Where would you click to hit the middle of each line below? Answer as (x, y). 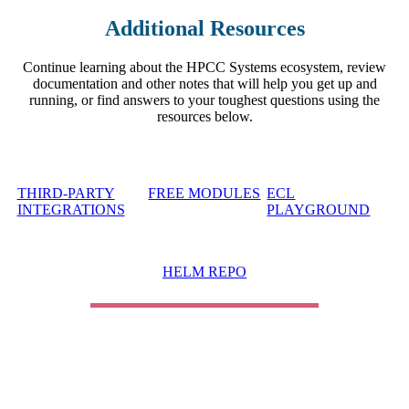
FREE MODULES (204, 194)
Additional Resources (204, 29)
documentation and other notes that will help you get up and (204, 84)
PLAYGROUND (319, 210)
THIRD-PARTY (66, 194)
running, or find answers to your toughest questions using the (204, 100)
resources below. (204, 117)
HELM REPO (204, 272)
